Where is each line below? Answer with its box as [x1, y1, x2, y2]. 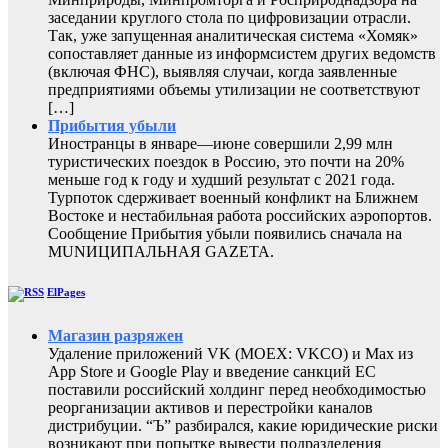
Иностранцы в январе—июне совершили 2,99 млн [48, 134, 393, 152]
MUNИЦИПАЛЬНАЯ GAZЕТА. [48, 242, 274, 260]
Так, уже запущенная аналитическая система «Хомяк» [48, 26, 418, 44]
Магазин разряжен [48, 326, 183, 344]
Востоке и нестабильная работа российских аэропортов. [48, 206, 432, 224]
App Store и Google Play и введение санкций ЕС [48, 362, 376, 380]
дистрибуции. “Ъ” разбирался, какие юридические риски [48, 416, 438, 434]
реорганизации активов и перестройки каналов [48, 398, 373, 416]
